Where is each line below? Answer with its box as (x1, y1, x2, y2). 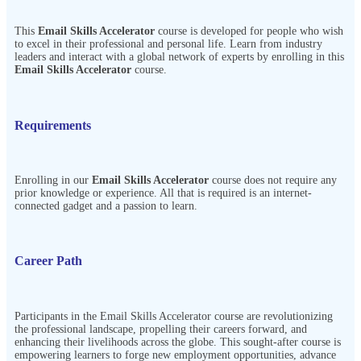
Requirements (15, 117, 91, 133)
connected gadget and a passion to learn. (15, 200, 197, 213)
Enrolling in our (15, 174, 92, 187)
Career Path (15, 253, 82, 269)
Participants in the (15, 309, 100, 322)
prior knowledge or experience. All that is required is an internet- (15, 187, 312, 200)
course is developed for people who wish (155, 25, 343, 38)
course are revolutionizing (211, 309, 333, 322)
